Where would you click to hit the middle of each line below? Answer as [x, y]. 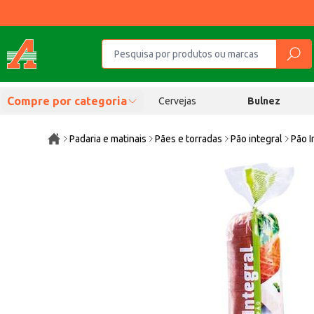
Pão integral [257, 139]
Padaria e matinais [108, 139]
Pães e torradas [189, 139]
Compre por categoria [67, 101]
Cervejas [177, 101]
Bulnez [264, 101]
